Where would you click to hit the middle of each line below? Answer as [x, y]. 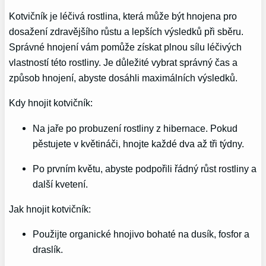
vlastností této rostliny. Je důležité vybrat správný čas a [123, 62]
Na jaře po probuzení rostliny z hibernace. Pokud [135, 128]
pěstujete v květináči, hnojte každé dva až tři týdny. [139, 143]
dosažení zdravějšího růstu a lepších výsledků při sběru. [126, 31]
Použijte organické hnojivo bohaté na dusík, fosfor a [141, 234]
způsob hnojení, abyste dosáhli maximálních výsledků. [123, 78]
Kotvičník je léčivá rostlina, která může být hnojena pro [123, 16]
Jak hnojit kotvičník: [50, 209]
